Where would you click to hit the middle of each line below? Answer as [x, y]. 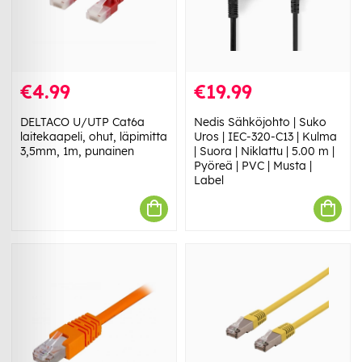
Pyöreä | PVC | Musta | [253, 165]
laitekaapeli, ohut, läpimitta [94, 136]
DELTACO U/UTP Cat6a [82, 122]
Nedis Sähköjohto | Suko [260, 122]
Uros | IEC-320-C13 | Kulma [265, 136]
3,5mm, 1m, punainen [77, 151]
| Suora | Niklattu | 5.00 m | [264, 151]
